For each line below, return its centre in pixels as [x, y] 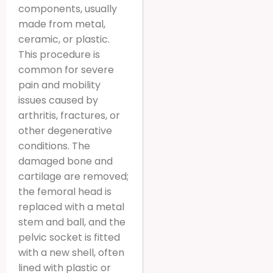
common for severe [66, 69]
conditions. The [54, 146]
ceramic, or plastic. [64, 39]
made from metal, [62, 24]
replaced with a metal [71, 207]
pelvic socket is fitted [69, 237]
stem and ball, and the [72, 222]
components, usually [68, 9]
